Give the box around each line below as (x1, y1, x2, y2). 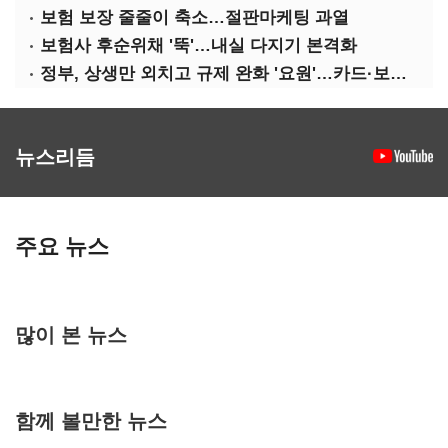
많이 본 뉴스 (15, 319, 127, 348)
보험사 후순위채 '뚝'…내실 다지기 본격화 (40, 36, 357, 55)
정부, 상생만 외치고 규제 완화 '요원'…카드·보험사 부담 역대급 (390, 64, 407, 83)
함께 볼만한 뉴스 (15, 405, 167, 434)
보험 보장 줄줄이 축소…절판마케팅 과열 (40, 8, 349, 27)
